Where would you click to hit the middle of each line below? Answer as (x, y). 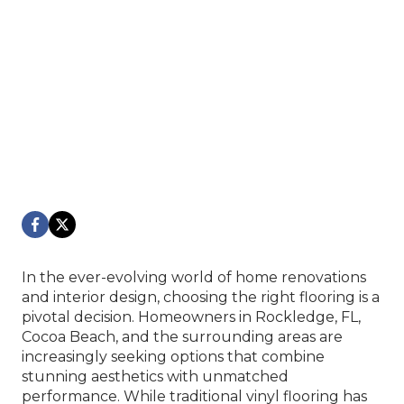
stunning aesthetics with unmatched (155, 376)
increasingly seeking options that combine (173, 357)
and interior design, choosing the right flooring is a (201, 297)
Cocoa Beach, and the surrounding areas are (182, 337)
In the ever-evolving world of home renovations (194, 277)
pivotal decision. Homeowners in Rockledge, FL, (191, 317)
